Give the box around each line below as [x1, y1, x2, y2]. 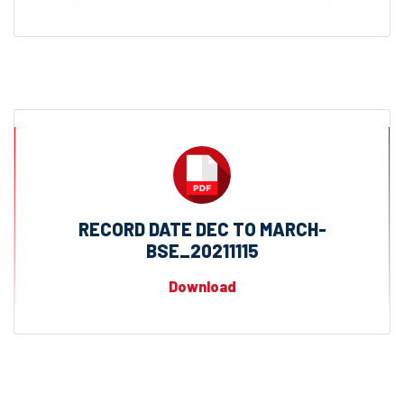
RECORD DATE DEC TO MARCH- [78, 217, 326, 240]
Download [168, 277, 236, 295]
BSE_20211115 [145, 239, 259, 262]
